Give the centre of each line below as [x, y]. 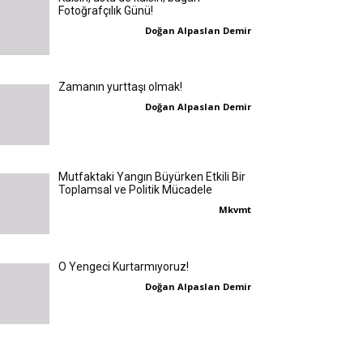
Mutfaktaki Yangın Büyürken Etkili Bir [152, 177]
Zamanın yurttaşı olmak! [120, 87]
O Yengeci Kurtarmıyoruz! [123, 266]
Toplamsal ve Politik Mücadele [135, 190]
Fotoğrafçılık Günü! [105, 10]
